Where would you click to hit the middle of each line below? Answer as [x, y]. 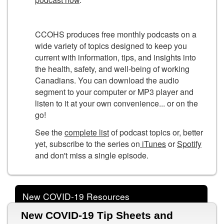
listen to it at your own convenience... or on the [116, 103]
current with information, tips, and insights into [115, 57]
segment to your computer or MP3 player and [114, 92]
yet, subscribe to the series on [87, 143]
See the [50, 132]
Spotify [189, 143]
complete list [87, 132]
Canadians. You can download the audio [107, 80]
